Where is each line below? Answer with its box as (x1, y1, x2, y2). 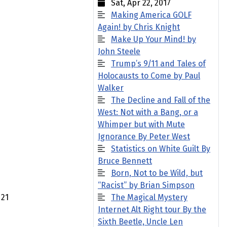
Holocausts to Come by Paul (98, 71, 200, 81)
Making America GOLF (111, 10, 192, 20)
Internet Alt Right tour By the (98, 205, 206, 214)
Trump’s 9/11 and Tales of (111, 59, 206, 68)
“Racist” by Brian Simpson (98, 180, 195, 190)
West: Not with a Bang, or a (98, 107, 198, 117)
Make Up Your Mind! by (111, 34, 196, 44)
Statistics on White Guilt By (111, 144, 210, 154)
